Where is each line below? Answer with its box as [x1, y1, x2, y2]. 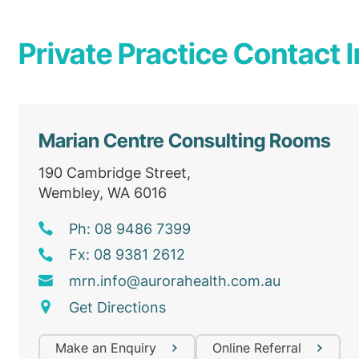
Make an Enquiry [55, 339, 157, 356]
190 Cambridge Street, [38, 164, 191, 181]
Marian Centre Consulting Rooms [38, 129, 331, 152]
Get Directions [68, 298, 166, 316]
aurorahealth [139, 272, 227, 289]
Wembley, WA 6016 [38, 184, 167, 201]
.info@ [95, 272, 140, 289]
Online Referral [212, 339, 302, 356]
